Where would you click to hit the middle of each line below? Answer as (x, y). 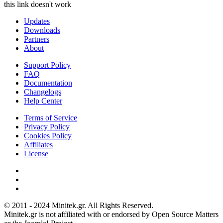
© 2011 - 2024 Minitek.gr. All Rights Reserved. (79, 206)
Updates (37, 21)
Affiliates (38, 145)
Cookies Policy (48, 136)
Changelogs (43, 92)
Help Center (43, 101)
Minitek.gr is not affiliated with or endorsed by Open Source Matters (111, 215)
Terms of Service (51, 118)
